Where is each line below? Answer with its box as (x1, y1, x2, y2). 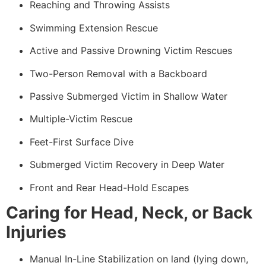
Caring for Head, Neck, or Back (6, 202, 252, 223)
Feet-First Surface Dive (30, 135, 134, 148)
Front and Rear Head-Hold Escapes (30, 181, 189, 194)
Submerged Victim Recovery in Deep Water (30, 159, 224, 171)
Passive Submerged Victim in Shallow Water (30, 90, 227, 103)
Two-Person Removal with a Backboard (30, 67, 207, 80)
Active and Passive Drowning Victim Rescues (30, 45, 232, 57)
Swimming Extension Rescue (30, 21, 158, 34)
